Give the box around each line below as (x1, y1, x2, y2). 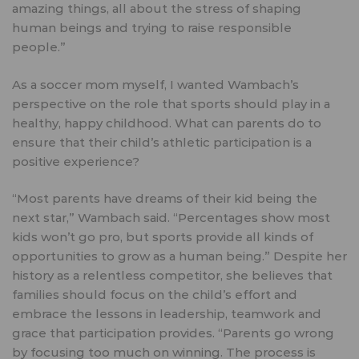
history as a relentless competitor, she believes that (12, 268, 333, 284)
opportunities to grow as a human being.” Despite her (12, 248, 347, 264)
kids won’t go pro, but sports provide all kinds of (12, 229, 313, 245)
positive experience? (12, 153, 139, 169)
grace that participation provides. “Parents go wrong (12, 325, 334, 341)
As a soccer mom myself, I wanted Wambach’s (12, 76, 299, 92)
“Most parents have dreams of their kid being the (12, 191, 317, 207)
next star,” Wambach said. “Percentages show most (12, 210, 330, 226)
